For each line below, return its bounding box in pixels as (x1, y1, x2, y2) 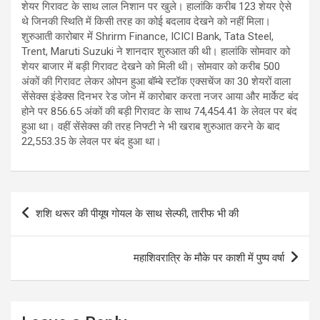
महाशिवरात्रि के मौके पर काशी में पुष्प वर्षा (134, 251, 284, 264)
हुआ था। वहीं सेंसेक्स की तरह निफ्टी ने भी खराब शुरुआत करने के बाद (21, 119, 280, 133)
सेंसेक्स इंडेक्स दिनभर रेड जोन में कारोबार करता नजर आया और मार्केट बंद (21, 89, 299, 103)
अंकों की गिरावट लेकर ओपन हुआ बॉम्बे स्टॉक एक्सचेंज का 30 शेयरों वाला (21, 74, 291, 88)
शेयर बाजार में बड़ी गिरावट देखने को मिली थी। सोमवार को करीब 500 (21, 59, 280, 73)
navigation (10, 214, 94, 236)
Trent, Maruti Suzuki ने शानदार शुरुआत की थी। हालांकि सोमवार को (21, 44, 290, 58)
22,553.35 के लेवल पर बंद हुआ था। (21, 134, 161, 148)
